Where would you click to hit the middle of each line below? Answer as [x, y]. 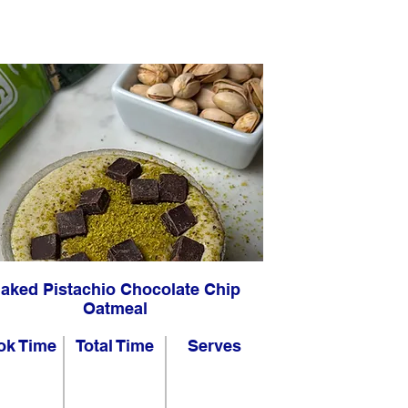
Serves [214, 346]
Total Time [115, 346]
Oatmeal [115, 308]
